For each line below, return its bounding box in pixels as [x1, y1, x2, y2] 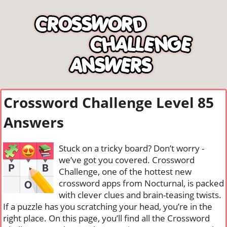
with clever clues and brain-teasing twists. [59, 189, 221, 201]
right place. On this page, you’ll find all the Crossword [3, 212, 210, 224]
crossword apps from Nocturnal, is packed [59, 177, 224, 189]
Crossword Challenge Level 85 [4, 93, 214, 112]
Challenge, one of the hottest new [59, 166, 192, 177]
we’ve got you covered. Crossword [59, 154, 195, 166]
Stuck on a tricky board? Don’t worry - [59, 142, 204, 154]
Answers [4, 112, 64, 132]
